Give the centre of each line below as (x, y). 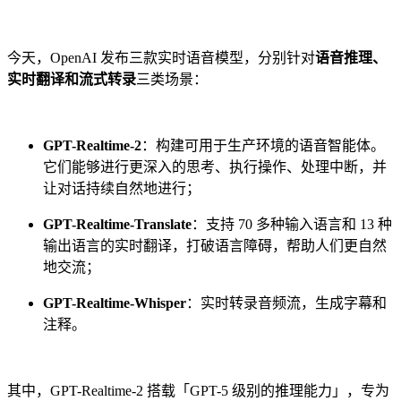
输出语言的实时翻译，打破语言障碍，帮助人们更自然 (215, 245)
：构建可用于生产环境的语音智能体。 (263, 145)
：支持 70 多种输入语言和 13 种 (292, 224)
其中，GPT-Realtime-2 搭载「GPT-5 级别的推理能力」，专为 (198, 390)
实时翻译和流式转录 (72, 79)
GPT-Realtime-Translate (117, 224)
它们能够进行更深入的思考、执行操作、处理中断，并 (215, 166)
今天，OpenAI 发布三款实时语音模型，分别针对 (161, 57)
